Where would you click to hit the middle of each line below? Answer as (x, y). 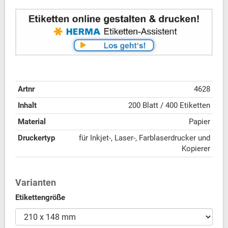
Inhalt (27, 106)
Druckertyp (36, 138)
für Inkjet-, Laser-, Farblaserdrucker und (145, 138)
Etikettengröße (40, 198)
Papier (199, 122)
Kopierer (196, 149)
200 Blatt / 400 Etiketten (169, 106)
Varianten (36, 183)
